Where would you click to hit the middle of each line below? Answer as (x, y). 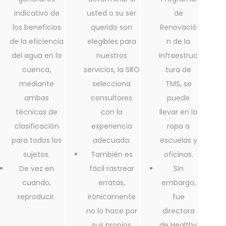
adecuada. (111, 140)
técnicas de (37, 112)
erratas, (111, 183)
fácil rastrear (111, 169)
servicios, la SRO (111, 70)
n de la (178, 42)
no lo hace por (111, 211)
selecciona (111, 84)
